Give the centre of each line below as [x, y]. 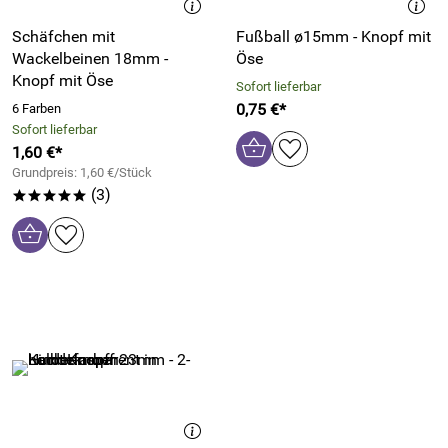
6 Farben [36, 108]
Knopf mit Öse [62, 80]
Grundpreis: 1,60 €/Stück [82, 172]
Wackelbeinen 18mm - [90, 58]
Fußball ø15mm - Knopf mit [333, 36]
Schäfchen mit [63, 36]
